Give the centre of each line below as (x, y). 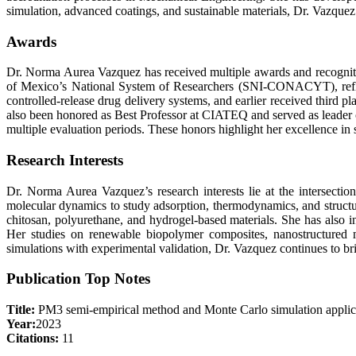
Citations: (33, 339)
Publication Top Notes (78, 279)
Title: (21, 310)
